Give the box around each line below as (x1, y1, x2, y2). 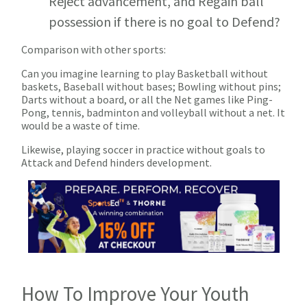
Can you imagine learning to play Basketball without (21, 66, 268, 81)
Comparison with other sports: (21, 42, 166, 57)
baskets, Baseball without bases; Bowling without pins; (21, 79, 281, 94)
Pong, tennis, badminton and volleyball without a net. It (21, 106, 285, 120)
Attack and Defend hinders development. (21, 156, 212, 170)
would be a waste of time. (21, 119, 142, 133)
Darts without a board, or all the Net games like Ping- (21, 93, 273, 107)
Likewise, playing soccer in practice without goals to (21, 143, 265, 157)
